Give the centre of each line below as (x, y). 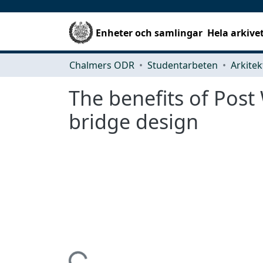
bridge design (134, 121)
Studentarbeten (183, 65)
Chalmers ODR (102, 65)
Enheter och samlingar (149, 33)
